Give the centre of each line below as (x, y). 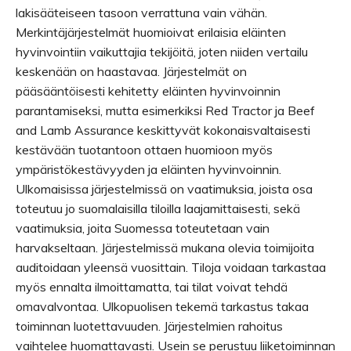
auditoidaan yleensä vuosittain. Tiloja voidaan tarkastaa (171, 267)
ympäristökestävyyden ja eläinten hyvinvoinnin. (148, 169)
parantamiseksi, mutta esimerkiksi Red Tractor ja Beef (165, 110)
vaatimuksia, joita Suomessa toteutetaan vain (143, 228)
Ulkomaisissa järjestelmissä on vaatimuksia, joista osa (164, 189)
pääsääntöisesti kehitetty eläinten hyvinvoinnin (148, 91)
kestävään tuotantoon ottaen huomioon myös (144, 150)
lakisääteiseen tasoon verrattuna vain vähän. (141, 13)
